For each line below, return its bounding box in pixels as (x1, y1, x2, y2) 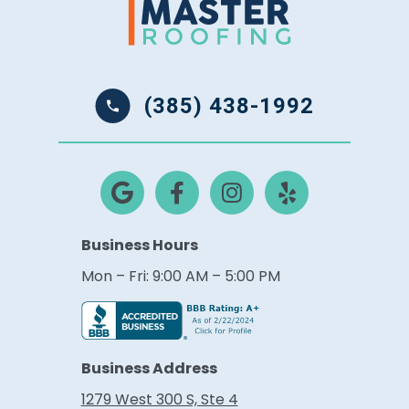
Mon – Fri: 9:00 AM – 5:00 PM (80, 266, 280, 288)
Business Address (80, 358, 217, 380)
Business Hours (80, 235, 198, 257)
